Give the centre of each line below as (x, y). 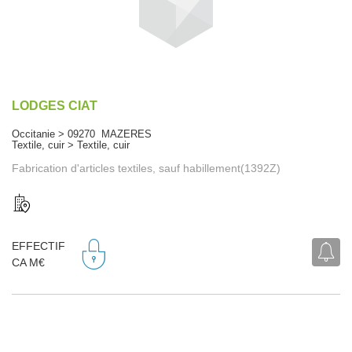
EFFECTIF (38, 246)
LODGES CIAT (55, 105)
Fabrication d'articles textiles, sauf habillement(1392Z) (146, 168)
